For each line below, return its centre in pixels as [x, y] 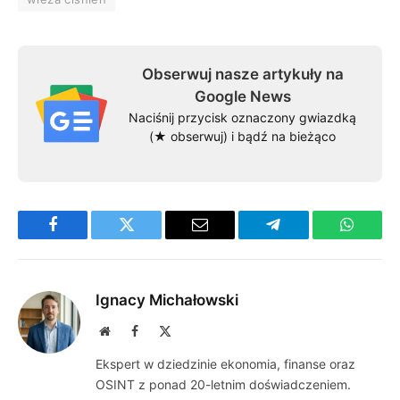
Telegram [302, 238]
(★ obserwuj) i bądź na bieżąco [242, 136]
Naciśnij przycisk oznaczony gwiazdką [242, 117]
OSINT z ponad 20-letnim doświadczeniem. [223, 384]
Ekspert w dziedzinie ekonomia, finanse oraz [225, 363]
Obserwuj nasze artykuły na [242, 74]
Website [129, 330]
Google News [242, 96]
